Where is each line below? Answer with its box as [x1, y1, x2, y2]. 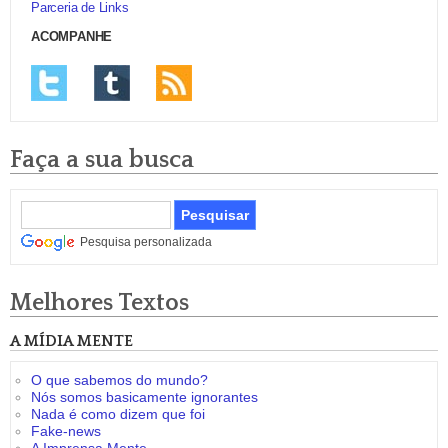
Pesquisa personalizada [77, 235, 212, 249]
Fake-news [31, 423, 101, 439]
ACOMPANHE [31, 29, 113, 44]
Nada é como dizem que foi [31, 406, 205, 422]
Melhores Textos [10, 290, 189, 316]
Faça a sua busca [10, 147, 194, 173]
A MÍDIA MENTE [10, 332, 133, 350]
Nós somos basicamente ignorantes [31, 389, 258, 405]
